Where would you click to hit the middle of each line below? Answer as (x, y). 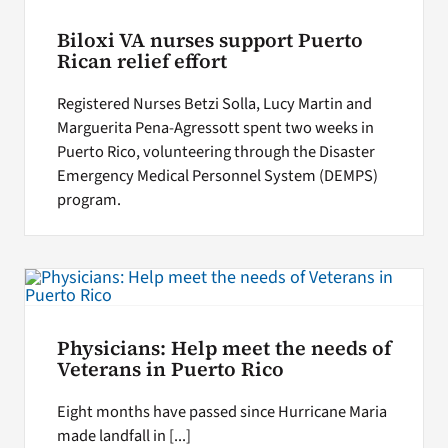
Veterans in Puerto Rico (170, 369)
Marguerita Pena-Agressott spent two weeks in (215, 127)
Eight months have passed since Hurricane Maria (221, 411)
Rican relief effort (141, 62)
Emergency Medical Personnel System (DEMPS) (217, 175)
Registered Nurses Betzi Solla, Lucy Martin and (214, 103)
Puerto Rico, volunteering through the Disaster (215, 151)
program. (88, 199)
